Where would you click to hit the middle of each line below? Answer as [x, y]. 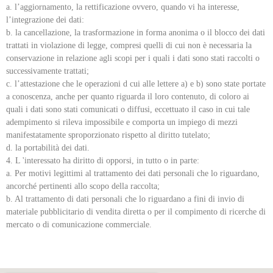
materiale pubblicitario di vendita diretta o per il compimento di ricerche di [136, 211]
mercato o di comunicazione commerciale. [79, 224]
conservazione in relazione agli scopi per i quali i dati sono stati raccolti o [133, 58]
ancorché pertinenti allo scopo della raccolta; [83, 186]
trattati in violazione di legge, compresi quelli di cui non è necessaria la [129, 45]
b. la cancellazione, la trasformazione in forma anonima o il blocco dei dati [136, 32]
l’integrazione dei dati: [45, 19]
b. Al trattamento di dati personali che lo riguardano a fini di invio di [125, 199]
